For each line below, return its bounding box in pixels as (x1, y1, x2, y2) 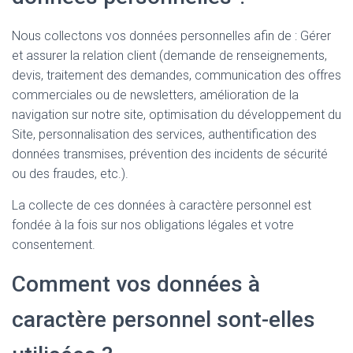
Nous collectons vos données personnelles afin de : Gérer (12, 28, 331, 44)
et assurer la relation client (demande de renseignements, (12, 48, 327, 64)
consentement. (12, 237, 95, 253)
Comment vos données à (12, 271, 260, 298)
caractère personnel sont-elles (12, 307, 315, 333)
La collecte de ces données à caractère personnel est (12, 198, 311, 214)
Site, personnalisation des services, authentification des (12, 127, 317, 143)
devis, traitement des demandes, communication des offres (12, 68, 341, 84)
